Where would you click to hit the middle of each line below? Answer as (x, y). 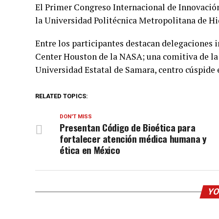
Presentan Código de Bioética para (128, 127)
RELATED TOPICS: (62, 96)
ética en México (90, 150)
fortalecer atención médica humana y (133, 139)
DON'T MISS (76, 117)
